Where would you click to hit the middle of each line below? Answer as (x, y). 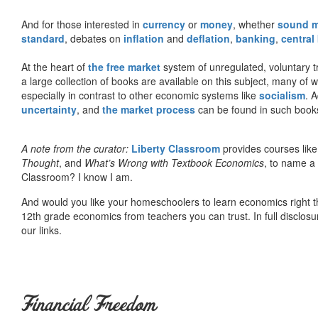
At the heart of (55, 66)
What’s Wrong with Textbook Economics (174, 162)
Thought (40, 162)
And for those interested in (82, 24)
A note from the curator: (75, 148)
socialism (282, 95)
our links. (42, 230)
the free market (124, 66)
